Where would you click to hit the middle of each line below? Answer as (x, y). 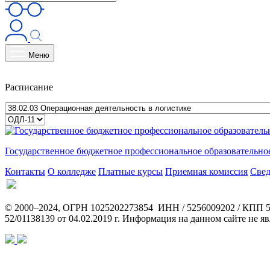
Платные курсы (130, 172)
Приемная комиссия (206, 172)
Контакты (25, 172)
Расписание (29, 87)
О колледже (72, 172)
